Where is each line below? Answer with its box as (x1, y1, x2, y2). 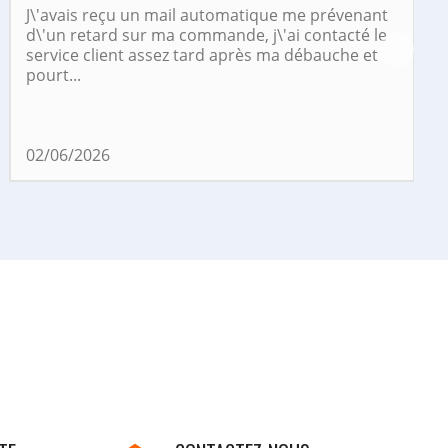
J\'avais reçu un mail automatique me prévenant (25, 4, 388, 27)
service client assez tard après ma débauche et (25, 44, 378, 67)
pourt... (25, 64, 81, 87)
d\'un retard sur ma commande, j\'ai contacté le (25, 24, 387, 47)
